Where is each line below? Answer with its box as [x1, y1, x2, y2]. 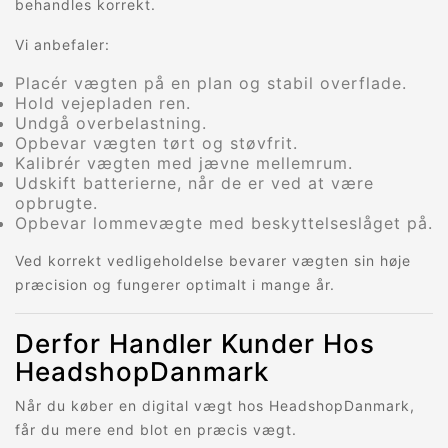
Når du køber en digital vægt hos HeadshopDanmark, [15, 397, 415, 415]
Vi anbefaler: [15, 36, 110, 54]
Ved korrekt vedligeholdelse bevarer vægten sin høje [15, 252, 411, 270]
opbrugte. [15, 193, 98, 214]
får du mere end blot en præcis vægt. [15, 421, 297, 439]
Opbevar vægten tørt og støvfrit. [15, 133, 298, 154]
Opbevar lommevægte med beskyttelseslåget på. [15, 213, 433, 234]
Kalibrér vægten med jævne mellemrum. [15, 153, 353, 174]
